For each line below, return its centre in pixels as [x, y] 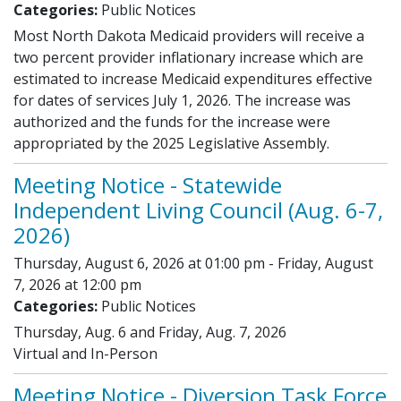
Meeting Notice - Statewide [148, 184]
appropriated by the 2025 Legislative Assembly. [171, 143]
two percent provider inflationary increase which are [188, 57]
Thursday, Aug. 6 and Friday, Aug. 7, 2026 [150, 332]
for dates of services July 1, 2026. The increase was [182, 100]
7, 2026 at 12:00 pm [77, 284]
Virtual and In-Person [89, 353]
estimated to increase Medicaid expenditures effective [193, 78]
